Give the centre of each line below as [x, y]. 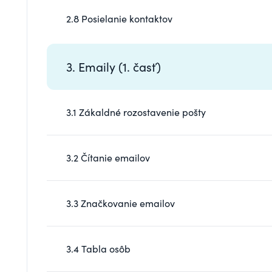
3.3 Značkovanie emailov [121, 203]
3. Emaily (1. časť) [114, 66]
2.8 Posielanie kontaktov [119, 18]
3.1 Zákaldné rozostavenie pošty [136, 112]
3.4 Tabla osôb [98, 248]
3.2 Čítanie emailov [108, 157]
